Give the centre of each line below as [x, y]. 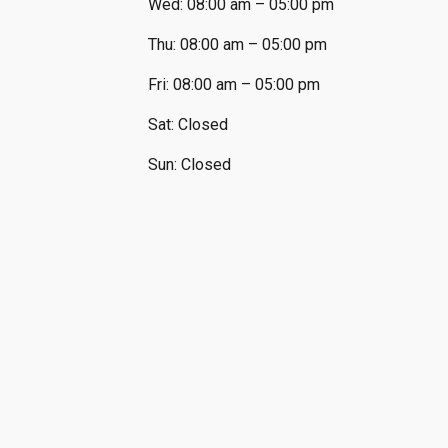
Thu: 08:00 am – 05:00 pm [238, 44]
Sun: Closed [192, 164]
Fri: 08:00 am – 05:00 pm [234, 84]
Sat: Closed [188, 124]
